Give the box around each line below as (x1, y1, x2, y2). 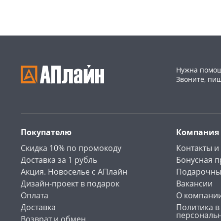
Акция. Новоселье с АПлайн (21, 166, 127, 178)
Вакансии (176, 178, 213, 189)
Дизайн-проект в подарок (21, 178, 119, 189)
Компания (176, 127, 219, 138)
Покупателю (21, 127, 72, 138)
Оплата (21, 190, 48, 201)
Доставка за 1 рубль (21, 154, 97, 166)
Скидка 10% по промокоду (21, 143, 121, 154)
